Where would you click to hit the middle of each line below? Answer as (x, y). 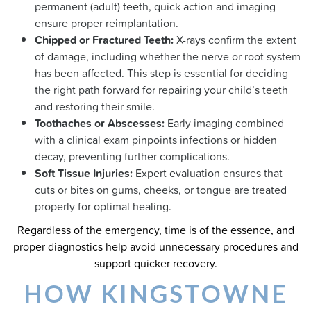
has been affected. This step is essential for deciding (161, 73)
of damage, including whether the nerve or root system (168, 56)
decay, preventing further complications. (132, 156)
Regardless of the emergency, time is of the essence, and (155, 230)
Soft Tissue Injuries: (84, 173)
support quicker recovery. (155, 263)
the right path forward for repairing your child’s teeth (161, 90)
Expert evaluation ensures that (208, 173)
